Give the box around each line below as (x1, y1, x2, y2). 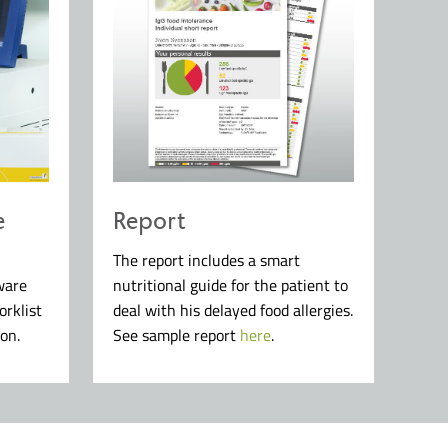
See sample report (113, 322, 241, 347)
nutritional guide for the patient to (113, 272, 349, 297)
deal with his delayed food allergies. (113, 297, 354, 322)
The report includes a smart (113, 247, 301, 272)
